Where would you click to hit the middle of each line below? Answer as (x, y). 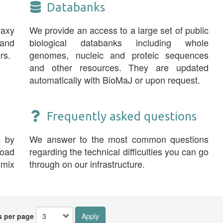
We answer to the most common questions (119, 139)
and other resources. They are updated (119, 67)
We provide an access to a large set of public (119, 30)
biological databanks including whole (119, 42)
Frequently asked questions (122, 116)
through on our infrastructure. (87, 164)
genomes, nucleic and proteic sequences (119, 55)
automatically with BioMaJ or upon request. (115, 80)
